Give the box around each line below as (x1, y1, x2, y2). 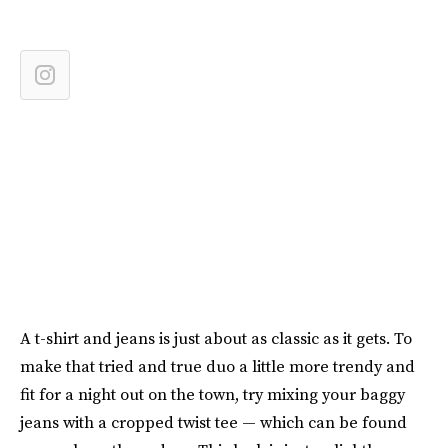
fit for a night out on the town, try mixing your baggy (20, 382, 405, 405)
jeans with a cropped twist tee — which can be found (20, 410, 407, 433)
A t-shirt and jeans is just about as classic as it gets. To (20, 326, 412, 349)
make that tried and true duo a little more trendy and (20, 354, 415, 377)
